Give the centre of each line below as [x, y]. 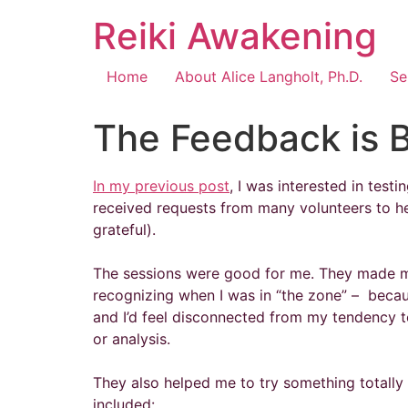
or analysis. [134, 339]
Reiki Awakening [235, 36]
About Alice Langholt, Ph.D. [269, 76]
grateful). [127, 229]
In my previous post [161, 186]
